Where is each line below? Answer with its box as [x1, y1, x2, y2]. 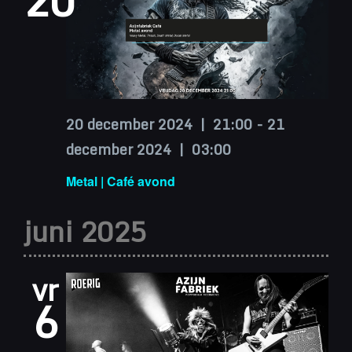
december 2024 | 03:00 [66, 137, 231, 161]
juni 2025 [24, 209, 146, 255]
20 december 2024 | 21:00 [66, 112, 252, 136]
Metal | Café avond [66, 172, 175, 191]
